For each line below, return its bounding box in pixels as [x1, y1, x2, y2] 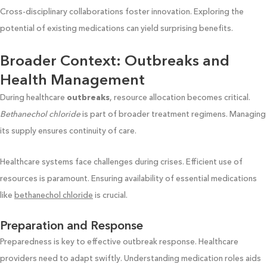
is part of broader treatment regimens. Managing [80, 109, 266, 119]
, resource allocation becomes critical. [110, 92, 250, 103]
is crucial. [93, 190, 128, 200]
